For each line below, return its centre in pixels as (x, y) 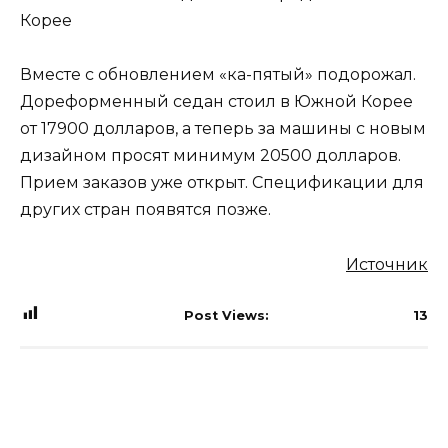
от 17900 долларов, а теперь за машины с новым (223, 129)
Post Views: (226, 315)
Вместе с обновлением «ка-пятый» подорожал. (218, 75)
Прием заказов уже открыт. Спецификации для (222, 183)
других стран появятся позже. (145, 210)
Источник (387, 264)
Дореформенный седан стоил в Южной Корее (216, 102)
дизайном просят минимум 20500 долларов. (210, 156)
